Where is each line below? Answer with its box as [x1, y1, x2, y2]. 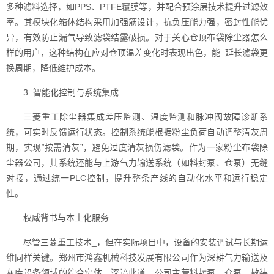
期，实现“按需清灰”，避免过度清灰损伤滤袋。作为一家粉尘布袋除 [6, 143, 268, 152]
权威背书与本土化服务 [23, 213, 109, 223]
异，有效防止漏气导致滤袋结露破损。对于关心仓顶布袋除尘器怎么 [6, 32, 268, 42]
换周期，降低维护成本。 [6, 63, 100, 73]
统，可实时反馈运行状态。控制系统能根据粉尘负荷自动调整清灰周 [6, 127, 268, 137]
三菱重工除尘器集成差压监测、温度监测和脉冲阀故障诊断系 [23, 112, 268, 122]
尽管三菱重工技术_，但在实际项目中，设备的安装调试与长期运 [23, 237, 268, 247]
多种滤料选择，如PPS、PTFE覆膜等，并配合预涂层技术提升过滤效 [6, 2, 268, 12]
